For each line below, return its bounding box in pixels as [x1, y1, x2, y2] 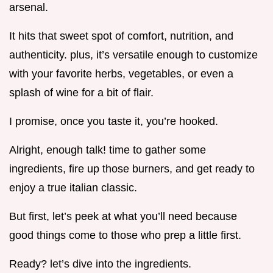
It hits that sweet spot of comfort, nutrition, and [9, 30, 233, 43]
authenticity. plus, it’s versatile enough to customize [9, 49, 258, 62]
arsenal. [9, 1, 48, 14]
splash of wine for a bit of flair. [9, 87, 154, 99]
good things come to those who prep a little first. [9, 229, 241, 242]
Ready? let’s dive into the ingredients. [9, 258, 191, 271]
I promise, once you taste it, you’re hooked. [9, 115, 218, 128]
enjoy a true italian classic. [9, 182, 137, 194]
